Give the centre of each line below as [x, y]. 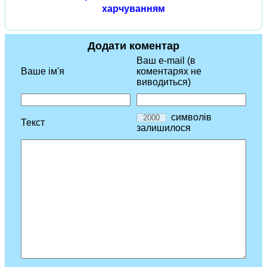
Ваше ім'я [43, 72]
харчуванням [133, 9]
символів [189, 117]
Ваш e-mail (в [166, 61]
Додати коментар [133, 46]
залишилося [164, 128]
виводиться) [164, 82]
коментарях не [169, 72]
